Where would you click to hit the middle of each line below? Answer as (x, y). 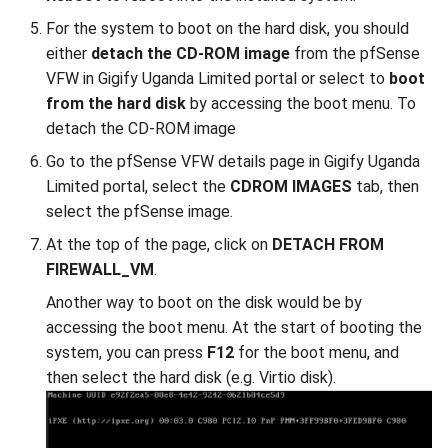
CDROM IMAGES (291, 186)
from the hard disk (116, 103)
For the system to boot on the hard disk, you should (227, 28)
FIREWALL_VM (100, 269)
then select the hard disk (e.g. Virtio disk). (191, 377)
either (68, 53)
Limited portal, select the (138, 186)
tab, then (385, 186)
